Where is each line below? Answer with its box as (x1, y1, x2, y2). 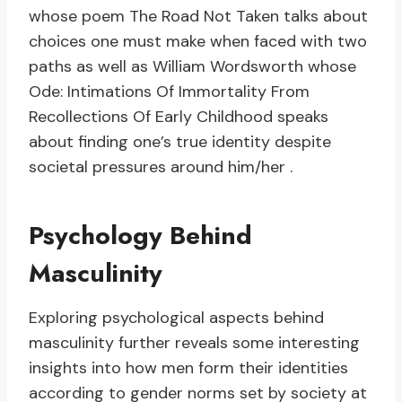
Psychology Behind (29, 217, 252, 255)
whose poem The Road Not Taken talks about (29, 5, 368, 28)
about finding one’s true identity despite (29, 131, 331, 153)
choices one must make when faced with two (29, 31, 367, 53)
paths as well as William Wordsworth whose (29, 56, 356, 78)
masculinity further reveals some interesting (29, 332, 360, 354)
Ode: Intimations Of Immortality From (29, 81, 310, 103)
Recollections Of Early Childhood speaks (29, 106, 328, 128)
